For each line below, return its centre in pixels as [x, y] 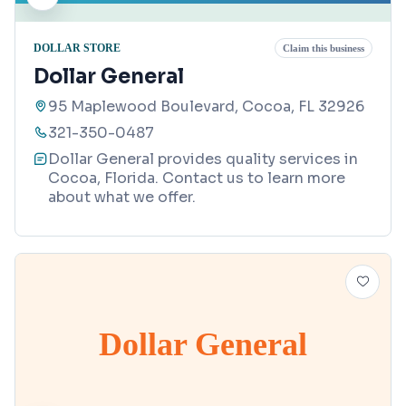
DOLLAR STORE [77, 48]
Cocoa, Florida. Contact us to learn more [197, 179]
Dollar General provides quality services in [203, 159]
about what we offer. [122, 198]
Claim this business [324, 48]
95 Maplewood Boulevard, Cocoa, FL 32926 [206, 107]
